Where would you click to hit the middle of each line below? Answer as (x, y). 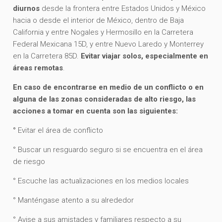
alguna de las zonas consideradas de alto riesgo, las (105, 99)
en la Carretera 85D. (47, 56)
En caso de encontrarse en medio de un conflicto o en (109, 87)
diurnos (28, 8)
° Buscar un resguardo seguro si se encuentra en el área (108, 149)
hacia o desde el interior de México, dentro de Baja (99, 20)
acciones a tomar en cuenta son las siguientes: (96, 111)
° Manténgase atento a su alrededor (74, 200)
